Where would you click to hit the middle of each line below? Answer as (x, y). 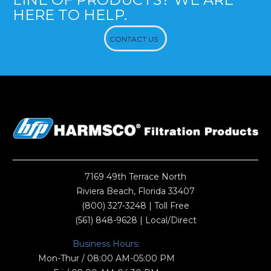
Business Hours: (106, 243)
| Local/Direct (167, 220)
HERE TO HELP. (70, 15)
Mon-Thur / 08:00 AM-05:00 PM (106, 258)
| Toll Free (168, 205)
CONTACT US (134, 39)
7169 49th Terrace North (135, 176)
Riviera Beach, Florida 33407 (135, 191)
